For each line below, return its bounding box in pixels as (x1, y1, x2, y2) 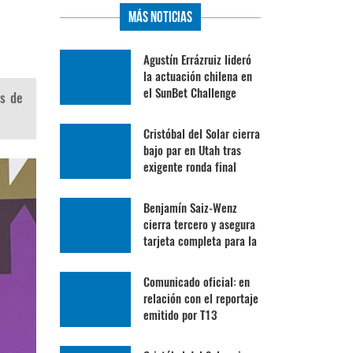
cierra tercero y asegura (143, 217, 255, 232)
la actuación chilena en (143, 69, 252, 84)
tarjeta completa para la (143, 233, 257, 249)
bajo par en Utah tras (143, 143, 241, 158)
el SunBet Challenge (143, 85, 236, 101)
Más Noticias (128, 9, 192, 27)
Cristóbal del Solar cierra (143, 126, 260, 142)
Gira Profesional (143, 250, 218, 266)
